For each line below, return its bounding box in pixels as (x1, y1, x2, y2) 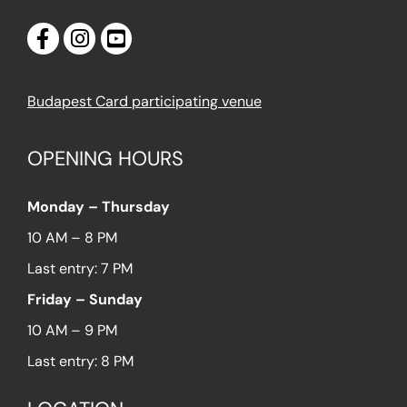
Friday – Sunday (27, 289, 143, 309)
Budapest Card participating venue (27, 91, 262, 111)
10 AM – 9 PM (27, 320, 117, 340)
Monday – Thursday (27, 196, 170, 216)
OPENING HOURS (27, 144, 184, 172)
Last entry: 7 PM (27, 258, 136, 278)
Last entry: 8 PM (27, 351, 137, 371)
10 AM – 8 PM (27, 227, 117, 247)
